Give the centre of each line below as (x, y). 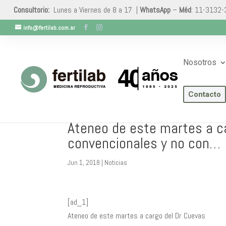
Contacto (205, 94)
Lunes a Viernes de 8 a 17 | (94, 10)
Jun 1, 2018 (84, 162)
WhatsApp (155, 10)
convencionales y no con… (144, 143)
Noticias (116, 162)
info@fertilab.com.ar (49, 28)
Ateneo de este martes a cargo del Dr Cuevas (137, 216)
